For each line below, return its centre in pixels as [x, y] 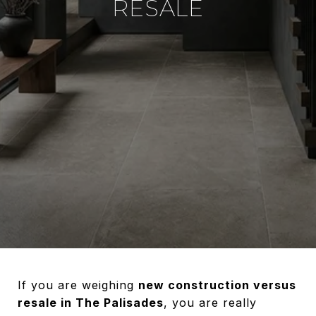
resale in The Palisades [91, 303]
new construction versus [217, 285]
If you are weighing [78, 285]
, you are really [210, 303]
